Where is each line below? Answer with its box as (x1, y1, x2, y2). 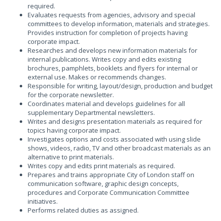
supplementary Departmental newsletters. (28, 108, 155, 117)
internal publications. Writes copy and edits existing (28, 55, 181, 64)
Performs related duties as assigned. (28, 206, 139, 215)
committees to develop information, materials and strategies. (28, 19, 210, 28)
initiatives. (28, 197, 58, 206)
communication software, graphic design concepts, (28, 179, 179, 188)
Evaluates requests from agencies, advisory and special (28, 10, 195, 19)
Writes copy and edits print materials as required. (28, 161, 175, 170)
